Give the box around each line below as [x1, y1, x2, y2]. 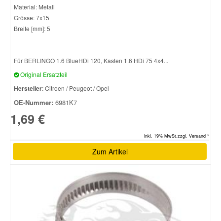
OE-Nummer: [14, 97, 53, 107]
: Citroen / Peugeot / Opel [42, 83, 109, 92]
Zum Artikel [92, 146, 128, 156]
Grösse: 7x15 [14, 13, 49, 22]
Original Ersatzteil [19, 70, 68, 78]
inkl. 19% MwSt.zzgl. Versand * [144, 132, 209, 139]
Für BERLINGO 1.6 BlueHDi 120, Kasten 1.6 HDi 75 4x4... [14, 56, 168, 65]
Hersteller [14, 83, 42, 93]
